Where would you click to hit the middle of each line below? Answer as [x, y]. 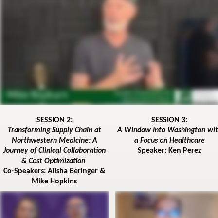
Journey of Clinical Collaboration [54, 151]
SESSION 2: [54, 120]
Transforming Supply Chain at [54, 131]
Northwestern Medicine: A [54, 141]
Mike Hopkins [54, 182]
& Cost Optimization [54, 161]
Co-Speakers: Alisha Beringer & [54, 172]
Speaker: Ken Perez [170, 151]
